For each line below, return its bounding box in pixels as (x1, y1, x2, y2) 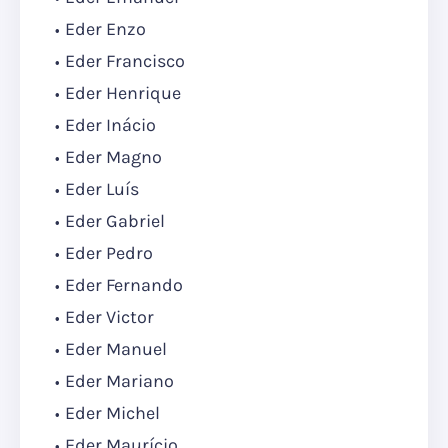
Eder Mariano (65, 370, 174, 393)
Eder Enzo (65, 18, 146, 41)
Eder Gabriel (65, 210, 165, 233)
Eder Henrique (65, 82, 181, 105)
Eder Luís (65, 178, 139, 201)
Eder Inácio (65, 114, 156, 137)
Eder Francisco (65, 50, 185, 73)
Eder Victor (65, 306, 154, 329)
